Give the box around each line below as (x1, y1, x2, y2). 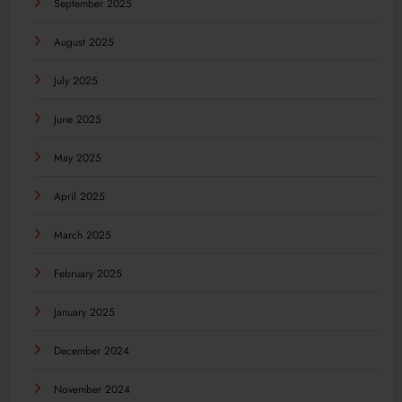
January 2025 (54, 304, 115, 321)
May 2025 (54, 150, 101, 167)
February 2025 (54, 266, 122, 283)
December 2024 (54, 343, 129, 360)
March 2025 (54, 227, 111, 244)
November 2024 (54, 381, 130, 398)
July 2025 (54, 73, 98, 90)
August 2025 (54, 34, 114, 51)
